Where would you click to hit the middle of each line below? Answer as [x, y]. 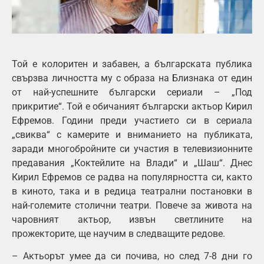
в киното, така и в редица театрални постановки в [132, 191]
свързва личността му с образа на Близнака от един [132, 78]
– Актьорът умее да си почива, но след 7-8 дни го [132, 256]
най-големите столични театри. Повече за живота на [132, 205]
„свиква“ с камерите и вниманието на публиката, [132, 134]
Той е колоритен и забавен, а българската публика [132, 64]
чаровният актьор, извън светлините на [132, 219]
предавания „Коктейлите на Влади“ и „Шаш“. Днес [132, 163]
